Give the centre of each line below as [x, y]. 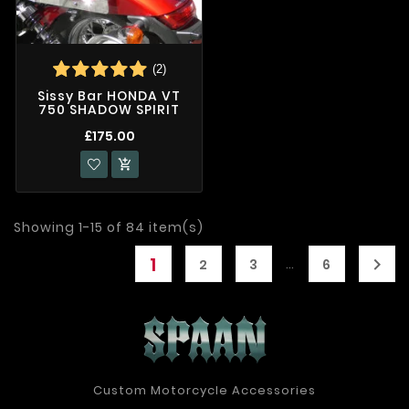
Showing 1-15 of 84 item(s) [109, 227]
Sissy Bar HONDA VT [109, 96]
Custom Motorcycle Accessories [204, 390]
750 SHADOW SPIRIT [109, 110]
